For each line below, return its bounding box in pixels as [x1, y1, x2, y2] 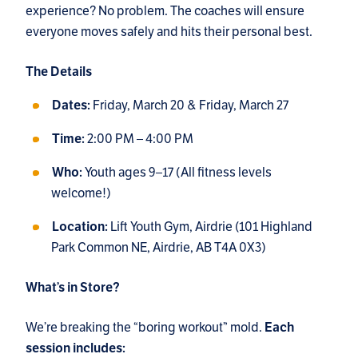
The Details [26, 63, 92, 80]
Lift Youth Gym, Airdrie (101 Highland [108, 217, 312, 235]
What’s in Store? [26, 279, 120, 296]
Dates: [52, 97, 90, 113]
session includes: [26, 340, 125, 356]
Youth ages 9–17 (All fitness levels [82, 163, 272, 181]
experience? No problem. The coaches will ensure [26, 2, 304, 19]
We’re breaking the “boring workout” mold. [26, 318, 265, 336]
